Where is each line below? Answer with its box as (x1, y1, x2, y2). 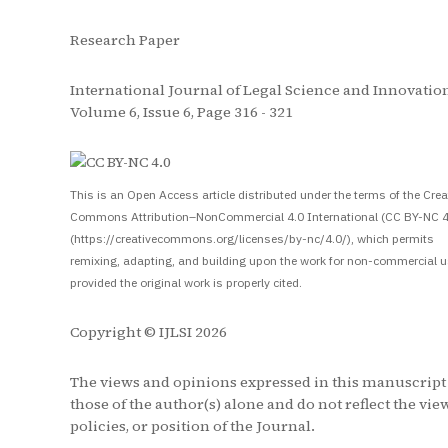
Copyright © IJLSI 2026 (70, 322, 227, 342)
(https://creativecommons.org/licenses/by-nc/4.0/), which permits (70, 231, 434, 246)
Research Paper (70, 30, 180, 50)
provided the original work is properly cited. (70, 275, 302, 290)
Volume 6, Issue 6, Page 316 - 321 (70, 102, 293, 122)
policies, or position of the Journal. (70, 416, 315, 436)
